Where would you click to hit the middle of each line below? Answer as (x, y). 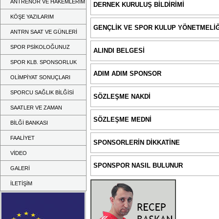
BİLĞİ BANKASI (29, 123)
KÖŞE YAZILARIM (32, 17)
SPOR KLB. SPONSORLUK (44, 62)
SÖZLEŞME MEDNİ (122, 120)
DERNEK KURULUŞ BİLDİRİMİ (139, 5)
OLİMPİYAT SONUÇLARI (40, 77)
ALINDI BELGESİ (119, 51)
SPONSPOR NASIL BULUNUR (138, 165)
